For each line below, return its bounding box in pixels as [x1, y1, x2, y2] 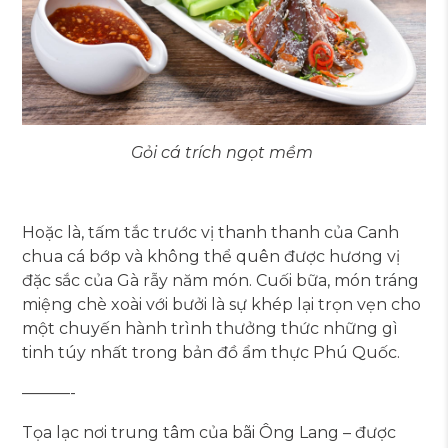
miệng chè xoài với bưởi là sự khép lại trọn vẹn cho [22, 295, 422, 315]
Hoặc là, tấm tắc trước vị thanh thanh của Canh [22, 223, 400, 243]
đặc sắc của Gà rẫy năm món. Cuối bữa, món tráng [22, 271, 420, 291]
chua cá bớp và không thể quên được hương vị [22, 247, 401, 267]
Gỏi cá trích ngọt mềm [131, 143, 317, 163]
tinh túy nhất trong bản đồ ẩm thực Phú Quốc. [22, 343, 401, 363]
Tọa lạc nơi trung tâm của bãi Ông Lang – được [22, 423, 397, 443]
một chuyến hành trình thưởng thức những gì [22, 319, 399, 339]
